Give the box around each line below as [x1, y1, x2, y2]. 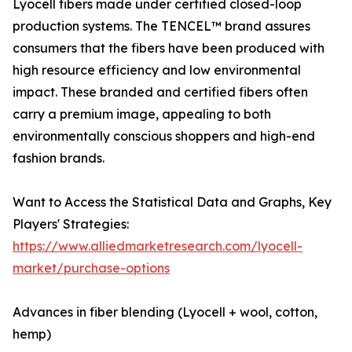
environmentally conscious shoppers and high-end [13, 128, 315, 145]
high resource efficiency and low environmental [13, 62, 301, 79]
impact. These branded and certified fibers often [13, 84, 308, 101]
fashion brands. [13, 150, 104, 167]
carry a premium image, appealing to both [13, 106, 271, 123]
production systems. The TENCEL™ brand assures [13, 18, 310, 35]
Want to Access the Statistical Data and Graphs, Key [13, 194, 332, 211]
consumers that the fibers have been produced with [13, 40, 324, 57]
